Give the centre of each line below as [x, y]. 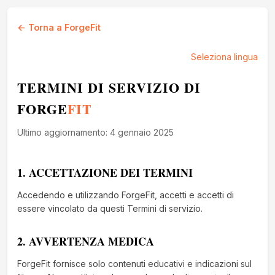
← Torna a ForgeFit [59, 27]
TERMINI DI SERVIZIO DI [109, 87]
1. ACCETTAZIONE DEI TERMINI [105, 172]
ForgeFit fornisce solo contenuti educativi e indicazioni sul [134, 264]
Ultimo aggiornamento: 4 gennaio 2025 [95, 132]
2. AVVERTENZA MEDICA [86, 241]
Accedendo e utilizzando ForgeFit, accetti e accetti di [126, 195]
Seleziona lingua [224, 57]
